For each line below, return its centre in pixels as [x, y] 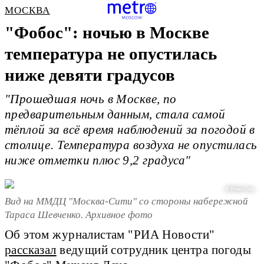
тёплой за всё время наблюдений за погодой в [130, 130]
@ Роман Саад [240, 189]
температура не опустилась [111, 54]
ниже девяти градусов [90, 75]
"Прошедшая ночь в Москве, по [91, 99]
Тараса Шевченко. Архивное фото [79, 214]
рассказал [31, 250]
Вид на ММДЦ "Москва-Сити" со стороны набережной [126, 201]
